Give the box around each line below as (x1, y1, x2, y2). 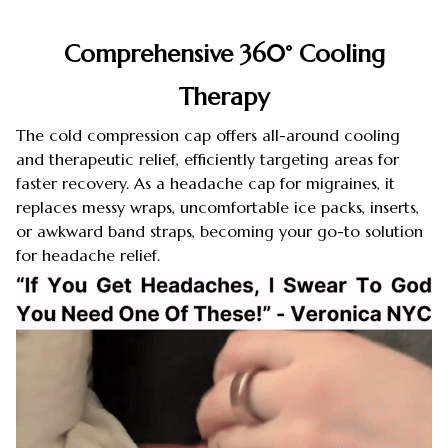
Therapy (179, 82, 269, 113)
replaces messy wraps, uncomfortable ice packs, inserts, (16, 196, 419, 217)
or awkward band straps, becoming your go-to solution (16, 220, 423, 241)
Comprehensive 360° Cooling (63, 39, 385, 70)
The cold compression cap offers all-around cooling (16, 124, 400, 145)
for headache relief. (16, 244, 160, 265)
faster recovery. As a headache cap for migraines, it (16, 172, 395, 193)
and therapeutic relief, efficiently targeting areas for (16, 148, 399, 169)
